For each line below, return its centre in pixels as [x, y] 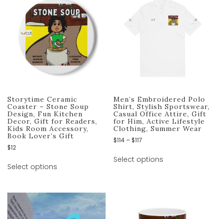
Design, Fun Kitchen [45, 114]
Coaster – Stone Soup [48, 106]
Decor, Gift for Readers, [52, 121]
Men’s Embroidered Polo [160, 99]
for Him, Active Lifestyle [159, 121]
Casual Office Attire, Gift [160, 114]
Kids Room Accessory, [48, 128]
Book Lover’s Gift [41, 136]
